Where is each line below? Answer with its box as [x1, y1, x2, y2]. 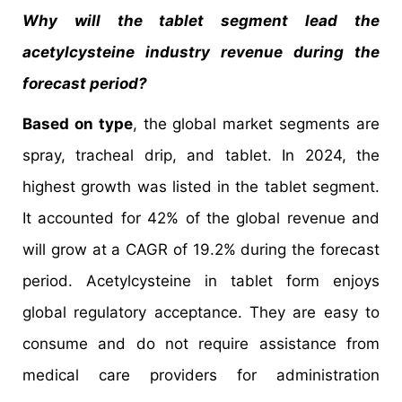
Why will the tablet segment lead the [22, 11, 380, 30]
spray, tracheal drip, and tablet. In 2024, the [22, 145, 380, 164]
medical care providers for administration [22, 365, 380, 384]
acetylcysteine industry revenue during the [22, 42, 380, 61]
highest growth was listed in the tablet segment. [22, 177, 380, 196]
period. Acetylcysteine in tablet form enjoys [22, 271, 380, 290]
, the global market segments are [132, 114, 380, 133]
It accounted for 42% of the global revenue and [22, 208, 380, 227]
